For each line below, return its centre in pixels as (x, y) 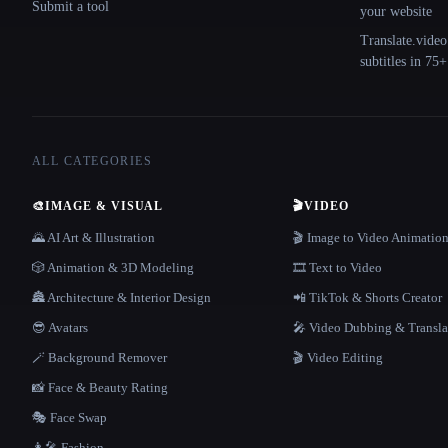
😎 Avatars (60, 328)
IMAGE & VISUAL (104, 206)
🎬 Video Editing (337, 358)
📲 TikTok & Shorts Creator (367, 298)
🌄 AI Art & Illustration (93, 238)
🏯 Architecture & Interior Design (121, 298)
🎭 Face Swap (69, 418)
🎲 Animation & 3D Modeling (113, 268)
